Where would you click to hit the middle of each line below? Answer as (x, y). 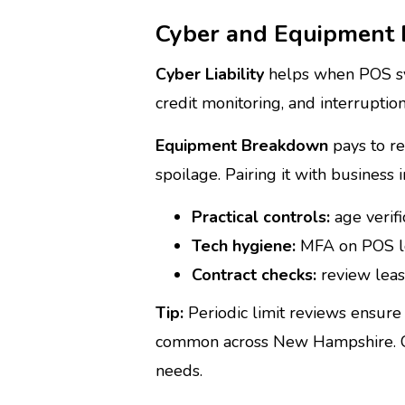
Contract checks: (254, 275)
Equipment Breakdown (242, 146)
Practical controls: (261, 217)
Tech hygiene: (244, 246)
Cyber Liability (210, 74)
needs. (179, 371)
